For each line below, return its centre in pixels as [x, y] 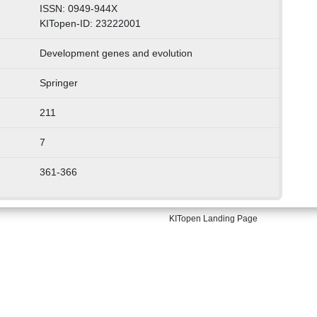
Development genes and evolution [116, 53]
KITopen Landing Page [213, 219]
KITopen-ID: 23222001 [90, 24]
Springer [58, 83]
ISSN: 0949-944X [78, 9]
